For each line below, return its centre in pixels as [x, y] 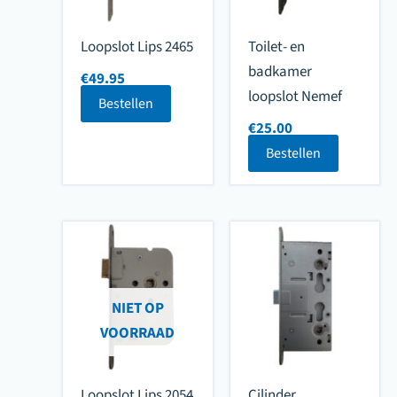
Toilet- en [276, 47]
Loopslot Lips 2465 [137, 47]
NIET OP [137, 308]
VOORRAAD [138, 333]
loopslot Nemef [295, 96]
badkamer [280, 71]
